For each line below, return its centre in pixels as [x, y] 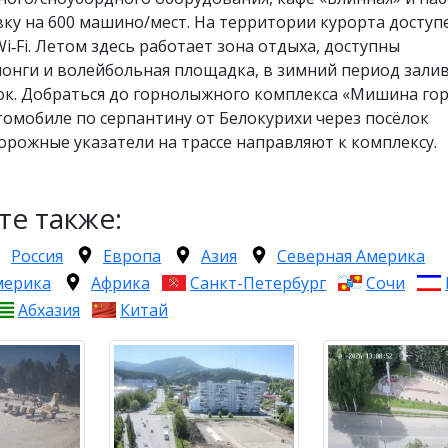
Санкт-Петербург [258, 283]
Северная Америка [351, 256]
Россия [37, 256]
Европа [132, 256]
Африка [120, 283]
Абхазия [49, 310]
